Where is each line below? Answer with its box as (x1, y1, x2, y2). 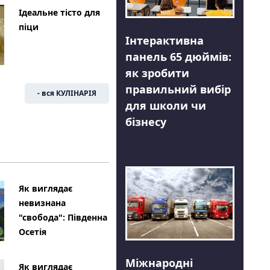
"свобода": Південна (18, 212, 107, 224)
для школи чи (125, 98, 206, 113)
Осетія (18, 226, 46, 238)
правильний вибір (125, 82, 231, 97)
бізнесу (125, 115, 166, 130)
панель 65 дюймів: (125, 49, 231, 64)
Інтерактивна (125, 33, 204, 48)
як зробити (125, 66, 189, 81)
